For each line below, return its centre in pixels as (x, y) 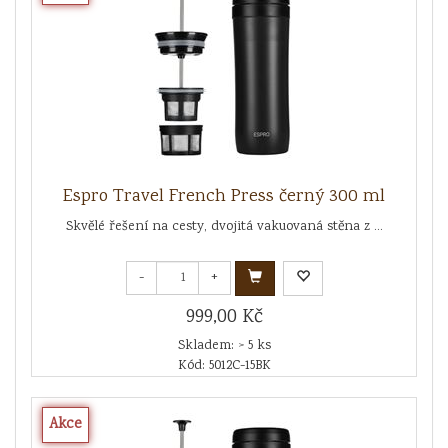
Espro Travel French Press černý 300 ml (224, 196)
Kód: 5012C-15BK (224, 365)
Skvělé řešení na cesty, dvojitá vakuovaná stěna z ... (224, 226)
